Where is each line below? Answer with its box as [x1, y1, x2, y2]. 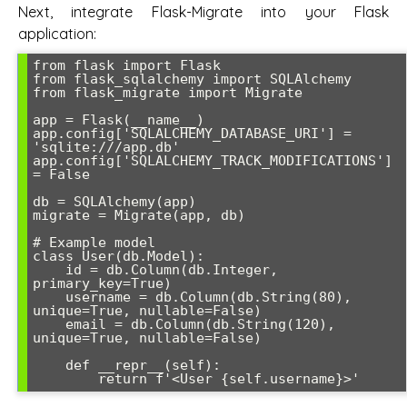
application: [18, 25, 96, 44]
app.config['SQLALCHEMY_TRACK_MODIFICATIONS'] [33, 153, 392, 170]
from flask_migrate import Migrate [33, 84, 303, 102]
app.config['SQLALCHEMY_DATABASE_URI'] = [33, 125, 352, 143]
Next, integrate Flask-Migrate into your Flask [18, 3, 389, 22]
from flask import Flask [33, 57, 221, 74]
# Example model [33, 234, 155, 252]
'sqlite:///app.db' [33, 139, 180, 156]
